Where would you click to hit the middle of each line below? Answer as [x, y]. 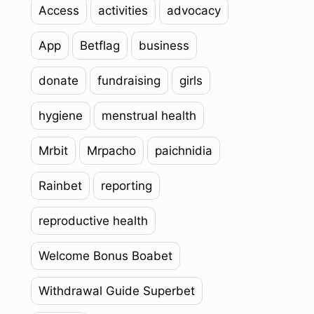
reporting [126, 186]
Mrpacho [111, 151]
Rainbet [60, 186]
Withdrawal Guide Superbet [116, 291]
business [164, 46]
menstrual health [149, 116]
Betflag [100, 46]
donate [58, 81]
